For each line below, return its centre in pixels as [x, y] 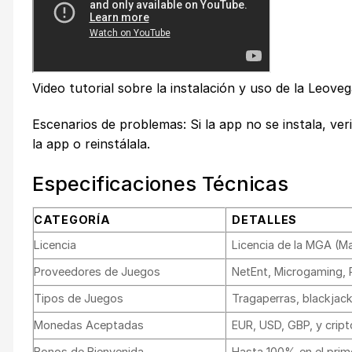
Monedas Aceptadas [89, 324]
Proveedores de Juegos [97, 271]
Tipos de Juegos [79, 298]
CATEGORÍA [72, 219]
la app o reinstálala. [91, 144]
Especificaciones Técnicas [160, 184]
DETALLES [264, 219]
